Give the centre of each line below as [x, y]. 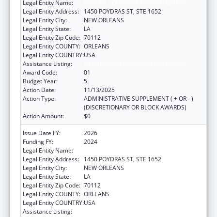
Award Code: [40, 72]
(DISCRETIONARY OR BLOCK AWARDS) [135, 107]
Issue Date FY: [42, 133]
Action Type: [39, 98]
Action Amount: [43, 116]
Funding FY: [38, 141]
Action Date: [39, 90]
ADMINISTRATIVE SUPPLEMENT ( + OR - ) [139, 98]
